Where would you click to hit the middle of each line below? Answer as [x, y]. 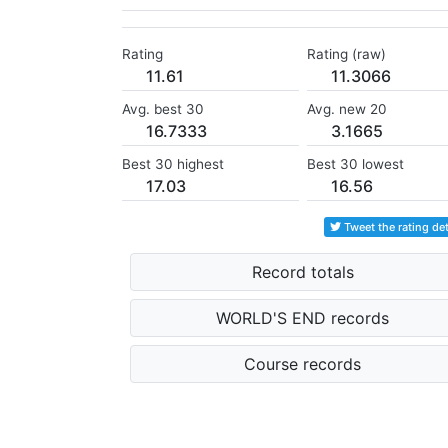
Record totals [302, 272]
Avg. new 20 [346, 109]
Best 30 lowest [355, 164]
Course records [303, 364]
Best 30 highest [173, 164]
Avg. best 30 [163, 109]
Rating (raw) [346, 54]
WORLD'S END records [303, 318]
